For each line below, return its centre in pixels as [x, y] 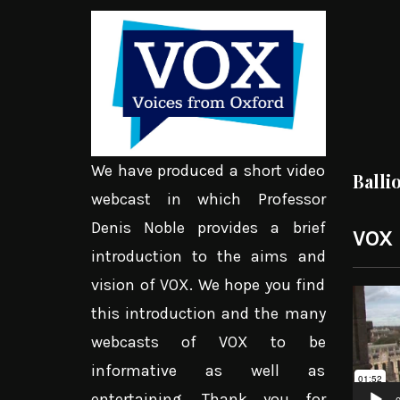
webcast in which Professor [208, 200]
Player [373, 328]
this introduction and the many [208, 314]
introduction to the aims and [208, 257]
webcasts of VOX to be [208, 342]
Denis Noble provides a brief [208, 228]
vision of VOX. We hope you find [208, 285]
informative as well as [208, 371]
